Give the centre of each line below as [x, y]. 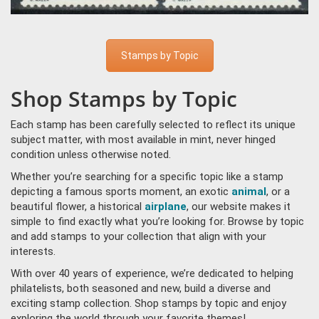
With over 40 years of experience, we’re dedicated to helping [152, 274]
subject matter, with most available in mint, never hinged [143, 140]
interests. [33, 252]
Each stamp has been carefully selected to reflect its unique [153, 125]
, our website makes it [239, 207]
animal [249, 192]
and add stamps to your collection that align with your [138, 237]
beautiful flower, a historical [78, 207]
